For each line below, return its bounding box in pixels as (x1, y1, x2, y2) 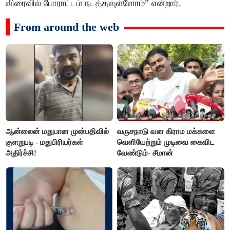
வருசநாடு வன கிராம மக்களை (117, 127, 216, 136)
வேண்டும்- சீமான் (117, 149, 174, 158)
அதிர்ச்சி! (6, 149, 37, 158)
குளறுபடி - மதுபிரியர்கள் (6, 138, 84, 147)
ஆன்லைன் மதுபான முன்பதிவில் (6, 127, 109, 136)
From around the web (14, 20, 120, 33)
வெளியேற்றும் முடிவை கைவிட (117, 138, 215, 147)
